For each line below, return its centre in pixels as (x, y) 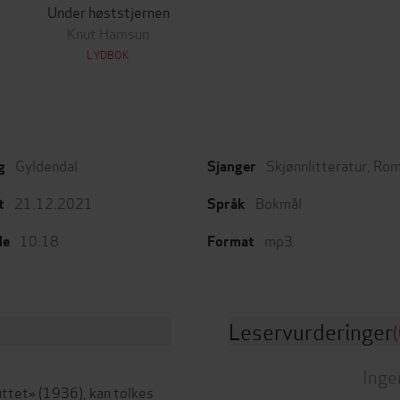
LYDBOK (108, 54)
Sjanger (232, 167)
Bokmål (279, 202)
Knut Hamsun (108, 33)
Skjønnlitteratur (317, 165)
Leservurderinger (311, 331)
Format (231, 242)
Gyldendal (46, 165)
